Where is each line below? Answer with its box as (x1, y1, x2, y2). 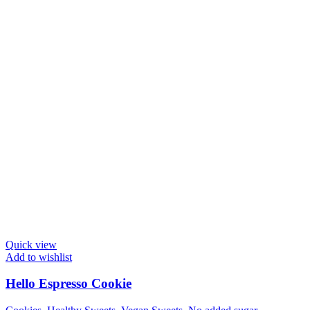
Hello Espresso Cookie (6, 276, 131, 291)
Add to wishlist (6, 250, 72, 263)
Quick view (6, 238, 57, 250)
